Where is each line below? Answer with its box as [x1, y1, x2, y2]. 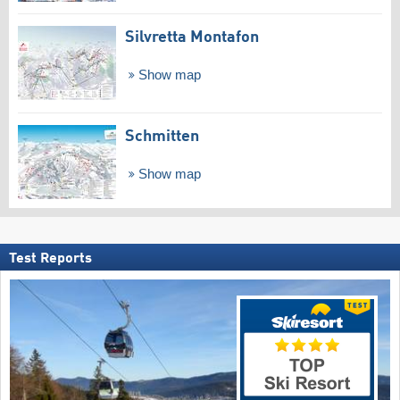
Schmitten [125, 129, 199, 146]
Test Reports [9, 251, 92, 266]
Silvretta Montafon [125, 29, 259, 46]
